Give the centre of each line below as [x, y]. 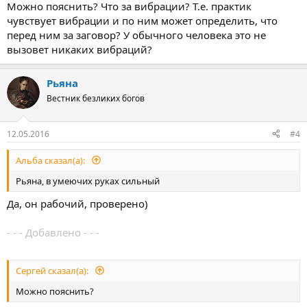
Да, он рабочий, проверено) [77, 204]
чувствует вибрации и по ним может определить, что [142, 21]
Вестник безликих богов [96, 98]
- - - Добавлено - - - [53, 232]
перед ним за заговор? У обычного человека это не [136, 35]
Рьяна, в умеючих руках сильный [88, 181]
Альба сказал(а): [51, 160]
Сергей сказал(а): [53, 270]
